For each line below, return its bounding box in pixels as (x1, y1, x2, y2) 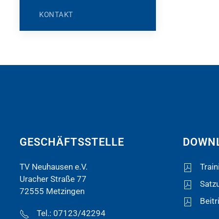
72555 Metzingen (20, 186, 85, 196)
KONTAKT (39, 10, 73, 19)
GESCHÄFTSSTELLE (20, 136, 124, 148)
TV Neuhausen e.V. (20, 162, 88, 172)
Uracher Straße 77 (20, 174, 87, 184)
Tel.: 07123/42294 (37, 208, 106, 218)
